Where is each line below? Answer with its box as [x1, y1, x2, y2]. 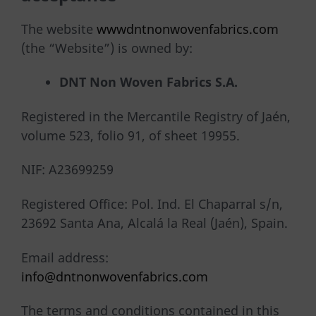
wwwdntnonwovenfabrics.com [97, 20, 279, 37]
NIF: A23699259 [21, 161, 114, 178]
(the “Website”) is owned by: [21, 39, 193, 56]
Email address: [21, 248, 109, 266]
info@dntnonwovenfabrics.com [21, 267, 208, 285]
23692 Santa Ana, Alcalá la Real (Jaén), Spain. [21, 214, 288, 231]
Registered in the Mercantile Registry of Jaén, [21, 107, 291, 125]
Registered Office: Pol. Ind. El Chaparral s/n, [21, 195, 283, 212]
